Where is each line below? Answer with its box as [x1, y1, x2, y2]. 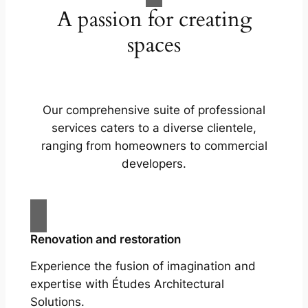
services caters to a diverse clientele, [52, 120, 256, 135]
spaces [127, 30, 181, 60]
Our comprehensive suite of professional [43, 102, 265, 117]
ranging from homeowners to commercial [41, 138, 267, 153]
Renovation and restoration [30, 232, 181, 246]
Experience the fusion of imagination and [30, 258, 256, 273]
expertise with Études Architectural [30, 276, 224, 291]
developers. [122, 156, 186, 170]
